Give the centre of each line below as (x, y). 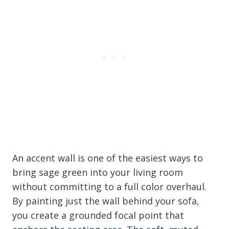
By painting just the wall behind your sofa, (106, 201)
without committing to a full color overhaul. (109, 186)
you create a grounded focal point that (98, 215)
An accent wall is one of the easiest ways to (108, 158)
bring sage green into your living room (98, 172)
